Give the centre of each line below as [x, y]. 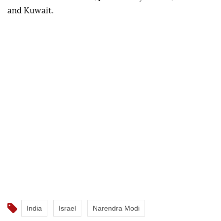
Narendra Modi [116, 208]
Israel [67, 208]
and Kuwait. [31, 11]
